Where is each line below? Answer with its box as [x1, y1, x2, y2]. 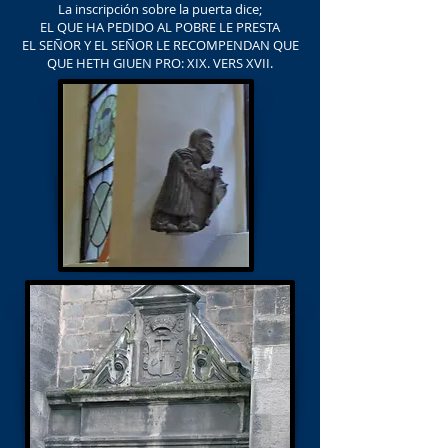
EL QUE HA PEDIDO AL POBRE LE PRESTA [40, 18, 280, 36]
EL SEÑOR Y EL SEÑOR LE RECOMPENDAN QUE [21, 36, 299, 54]
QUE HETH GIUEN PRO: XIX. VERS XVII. [47, 54, 273, 72]
